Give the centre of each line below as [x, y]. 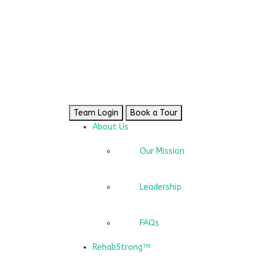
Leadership [161, 187]
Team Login [96, 113]
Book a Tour [154, 113]
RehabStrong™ [122, 247]
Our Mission [162, 151]
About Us [110, 127]
